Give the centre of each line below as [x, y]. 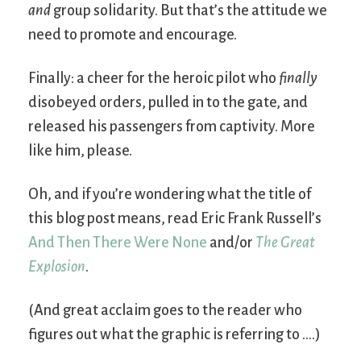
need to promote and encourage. [133, 35]
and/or [231, 243]
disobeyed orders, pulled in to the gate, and [168, 103]
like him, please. [80, 151]
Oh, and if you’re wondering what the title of [170, 195]
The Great [285, 243]
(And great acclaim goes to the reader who [165, 311]
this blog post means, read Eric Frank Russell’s [175, 219]
